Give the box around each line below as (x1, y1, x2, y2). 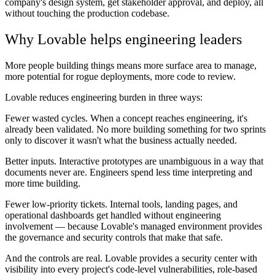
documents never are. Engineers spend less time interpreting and (5, 166, 252, 177)
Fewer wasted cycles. (5, 112, 88, 123)
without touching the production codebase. (5, 7, 169, 18)
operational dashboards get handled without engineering (5, 209, 221, 220)
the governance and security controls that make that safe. (5, 231, 223, 242)
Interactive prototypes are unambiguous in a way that (56, 155, 263, 166)
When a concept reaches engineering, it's (88, 112, 247, 123)
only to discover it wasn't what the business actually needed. (5, 134, 237, 145)
